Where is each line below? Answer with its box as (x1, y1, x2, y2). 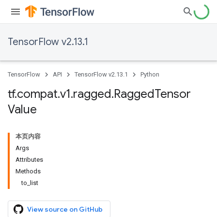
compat (17, 87, 58, 101)
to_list (21, 179, 38, 186)
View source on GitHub (27, 205, 103, 214)
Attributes (15, 156, 43, 163)
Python (140, 71, 159, 78)
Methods (15, 168, 41, 175)
